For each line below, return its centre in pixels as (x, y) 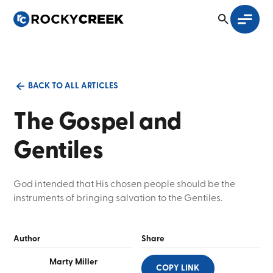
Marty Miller (74, 262)
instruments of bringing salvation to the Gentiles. (118, 198)
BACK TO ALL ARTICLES (73, 86)
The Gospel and (97, 122)
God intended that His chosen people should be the (125, 184)
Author (27, 239)
